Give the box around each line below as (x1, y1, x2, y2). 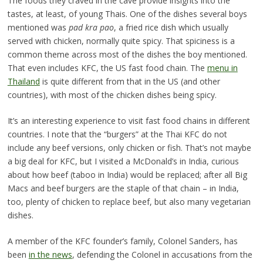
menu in (207, 62, 238, 73)
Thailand (7, 75, 40, 87)
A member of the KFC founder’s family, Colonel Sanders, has (7, 235, 238, 247)
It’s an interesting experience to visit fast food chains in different (7, 114, 250, 126)
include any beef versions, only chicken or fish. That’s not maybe (7, 141, 251, 153)
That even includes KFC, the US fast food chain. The (7, 62, 207, 73)
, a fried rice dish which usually (113, 21, 228, 33)
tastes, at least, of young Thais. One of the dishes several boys (7, 8, 247, 19)
